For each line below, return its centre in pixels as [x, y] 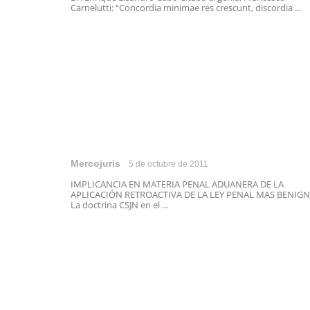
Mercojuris [95, 163]
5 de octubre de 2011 [168, 164]
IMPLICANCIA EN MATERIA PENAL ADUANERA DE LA [177, 184]
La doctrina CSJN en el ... [119, 205]
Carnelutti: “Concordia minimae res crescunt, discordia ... [186, 8]
